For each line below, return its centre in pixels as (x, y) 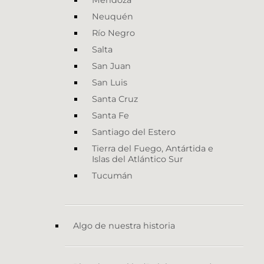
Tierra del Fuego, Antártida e (153, 149)
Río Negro (113, 33)
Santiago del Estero (134, 132)
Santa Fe (110, 116)
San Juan (111, 66)
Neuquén (113, 17)
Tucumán (112, 176)
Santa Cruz (115, 99)
